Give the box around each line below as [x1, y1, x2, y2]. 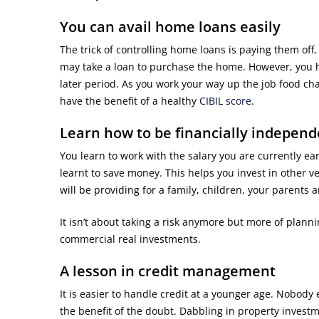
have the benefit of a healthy [60, 94, 199, 108]
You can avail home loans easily [60, 17, 281, 37]
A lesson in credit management [60, 261, 276, 281]
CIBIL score [199, 94, 251, 108]
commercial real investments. [60, 232, 201, 246]
